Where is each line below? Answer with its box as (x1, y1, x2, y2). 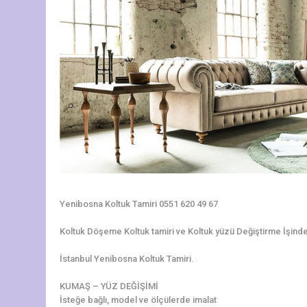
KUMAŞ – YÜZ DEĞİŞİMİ (60, 280, 158, 291)
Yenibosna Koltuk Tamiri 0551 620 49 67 (60, 198, 218, 209)
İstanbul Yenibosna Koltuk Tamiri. (60, 253, 194, 264)
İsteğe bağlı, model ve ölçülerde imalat (60, 294, 217, 305)
